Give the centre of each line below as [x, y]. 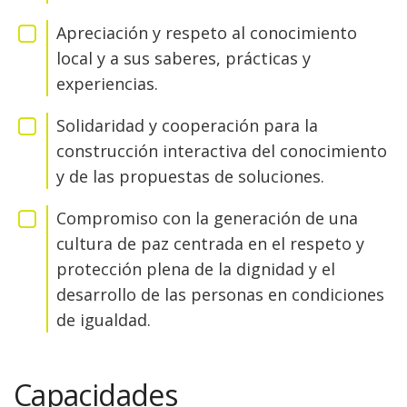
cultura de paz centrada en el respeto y [210, 243]
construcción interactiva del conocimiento [222, 151]
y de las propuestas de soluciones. [190, 176]
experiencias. [107, 84]
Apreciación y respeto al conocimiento [207, 33]
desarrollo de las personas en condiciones [220, 294]
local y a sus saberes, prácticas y [184, 58]
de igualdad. [104, 320]
